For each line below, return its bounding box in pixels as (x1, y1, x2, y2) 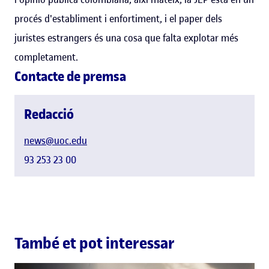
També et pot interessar (14, 233, 175, 253)
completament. (14, 50, 78, 64)
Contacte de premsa (14, 67, 126, 85)
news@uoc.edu (24, 133, 87, 147)
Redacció (24, 104, 74, 123)
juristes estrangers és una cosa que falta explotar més (14, 31, 238, 44)
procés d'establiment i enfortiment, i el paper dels (14, 11, 222, 25)
